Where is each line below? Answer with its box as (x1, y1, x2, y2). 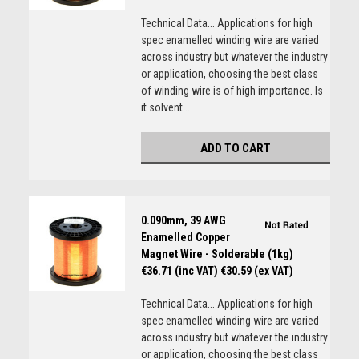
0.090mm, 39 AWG (140, 214, 226, 227)
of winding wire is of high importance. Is (140, 84, 323, 97)
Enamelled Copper (140, 231, 230, 244)
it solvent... (140, 101, 190, 114)
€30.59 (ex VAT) (220, 264, 293, 277)
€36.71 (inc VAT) (140, 264, 218, 277)
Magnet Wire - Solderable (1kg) (140, 248, 293, 260)
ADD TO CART (200, 141, 271, 155)
